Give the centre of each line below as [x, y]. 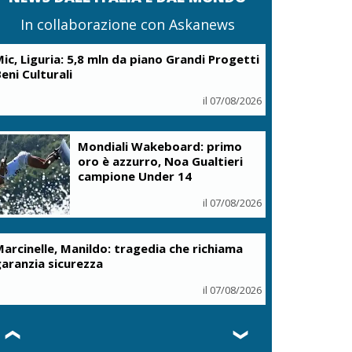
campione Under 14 [135, 176]
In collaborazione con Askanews [127, 25]
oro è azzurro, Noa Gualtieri [161, 161]
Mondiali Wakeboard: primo [160, 146]
